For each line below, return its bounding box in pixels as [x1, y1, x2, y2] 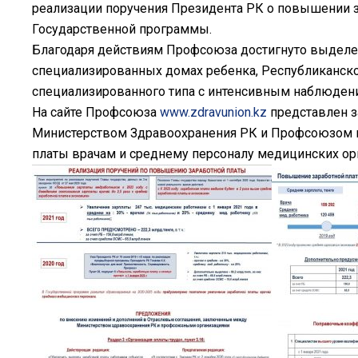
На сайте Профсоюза [32, 105, 160, 120]
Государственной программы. [32, 22, 212, 37]
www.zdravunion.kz [160, 105, 267, 120]
